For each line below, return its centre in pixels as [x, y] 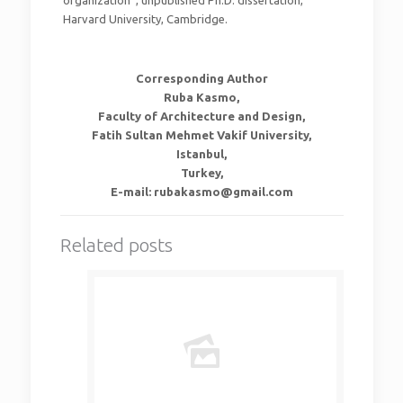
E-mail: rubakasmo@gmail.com [201, 192]
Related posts [116, 245]
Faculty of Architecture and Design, [201, 116]
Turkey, [201, 173]
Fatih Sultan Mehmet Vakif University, [201, 135]
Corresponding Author [201, 79]
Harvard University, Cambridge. [145, 19]
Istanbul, [201, 154]
